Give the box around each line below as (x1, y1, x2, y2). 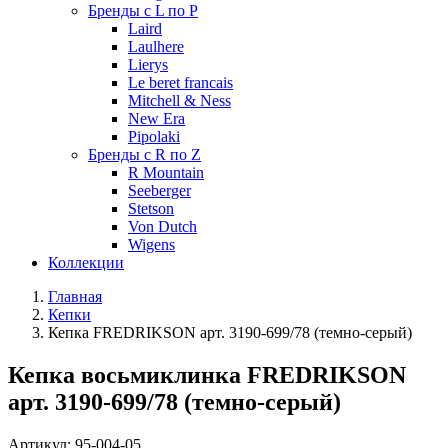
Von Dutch (128, 218, 197, 235)
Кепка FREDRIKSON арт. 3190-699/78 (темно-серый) (48, 324, 412, 341)
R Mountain (128, 164, 204, 181)
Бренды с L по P (88, 2, 198, 19)
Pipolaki (128, 128, 180, 145)
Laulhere (128, 38, 184, 55)
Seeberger (128, 182, 191, 199)
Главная (48, 288, 102, 305)
